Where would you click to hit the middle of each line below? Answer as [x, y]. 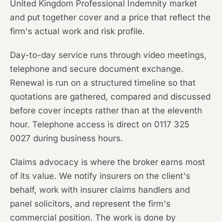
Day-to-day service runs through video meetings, [108, 55]
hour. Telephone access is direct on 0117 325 [100, 125]
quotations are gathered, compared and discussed [110, 97]
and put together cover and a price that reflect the [110, 18]
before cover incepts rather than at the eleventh [106, 111]
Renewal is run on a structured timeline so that [103, 83]
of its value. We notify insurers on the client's [100, 176]
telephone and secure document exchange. [97, 69]
